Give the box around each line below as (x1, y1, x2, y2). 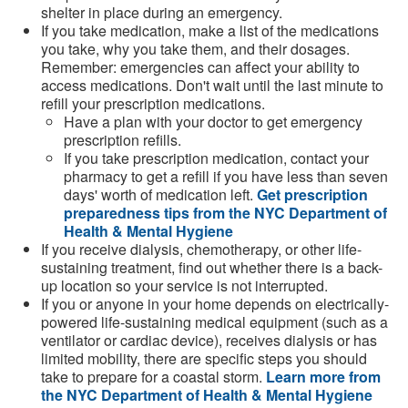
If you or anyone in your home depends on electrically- (41, 293, 389, 315)
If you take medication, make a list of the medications (41, 20, 379, 42)
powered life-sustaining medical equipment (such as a (41, 311, 388, 333)
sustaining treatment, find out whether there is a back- (41, 257, 382, 279)
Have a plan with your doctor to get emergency (64, 111, 362, 133)
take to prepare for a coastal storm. (41, 366, 266, 388)
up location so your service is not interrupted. (41, 275, 328, 297)
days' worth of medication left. (64, 184, 257, 206)
